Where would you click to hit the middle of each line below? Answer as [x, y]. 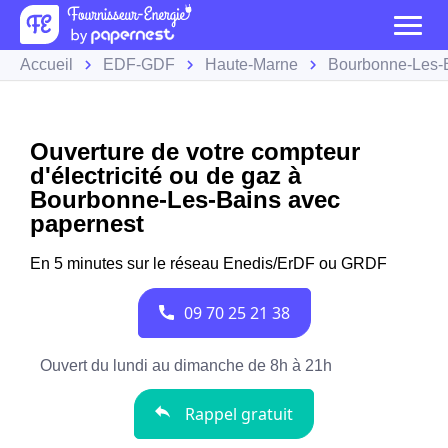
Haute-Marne [251, 64]
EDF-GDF [139, 64]
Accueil [46, 64]
